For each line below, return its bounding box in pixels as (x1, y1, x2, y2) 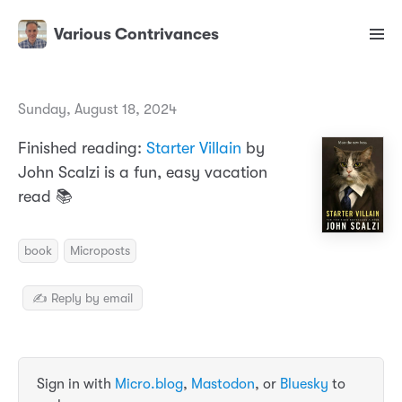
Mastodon (191, 376, 255, 393)
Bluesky (280, 376, 328, 393)
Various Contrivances (54, 25, 219, 44)
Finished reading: (18, 139, 146, 158)
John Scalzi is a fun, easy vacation (18, 163, 267, 182)
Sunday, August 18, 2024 (18, 101, 177, 118)
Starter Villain (146, 139, 241, 158)
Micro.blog (115, 376, 183, 393)
